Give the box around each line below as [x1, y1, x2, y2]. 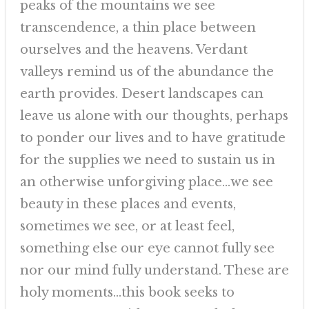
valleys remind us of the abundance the [19, 64, 274, 79]
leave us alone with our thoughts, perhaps [19, 108, 288, 123]
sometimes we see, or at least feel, [19, 219, 235, 234]
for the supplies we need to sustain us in [19, 152, 275, 168]
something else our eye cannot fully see [19, 241, 275, 256]
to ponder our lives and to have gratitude [19, 130, 286, 146]
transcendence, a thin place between [19, 20, 256, 35]
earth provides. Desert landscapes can [19, 86, 263, 101]
